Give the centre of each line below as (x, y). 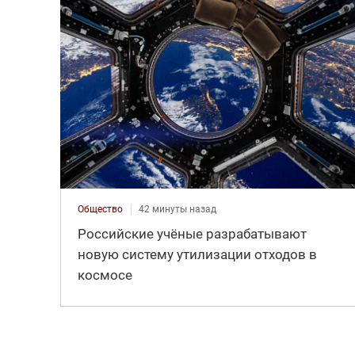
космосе (105, 275)
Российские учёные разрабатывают (192, 234)
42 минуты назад (177, 210)
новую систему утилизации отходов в (197, 255)
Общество (100, 210)
